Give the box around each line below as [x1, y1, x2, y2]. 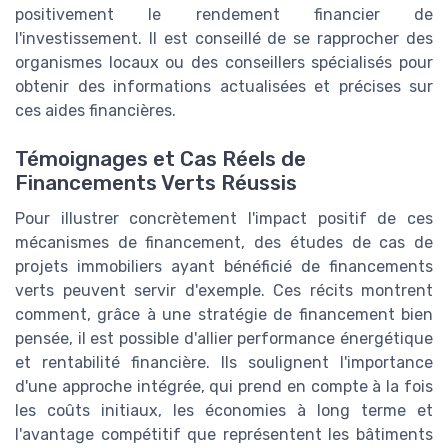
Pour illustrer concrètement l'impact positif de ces [15, 209, 433, 229]
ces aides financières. [15, 100, 176, 120]
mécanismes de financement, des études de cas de [15, 233, 433, 253]
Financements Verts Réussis [15, 171, 297, 196]
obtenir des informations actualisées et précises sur [15, 76, 433, 96]
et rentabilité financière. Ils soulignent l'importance [15, 353, 433, 373]
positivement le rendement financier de [15, 4, 433, 24]
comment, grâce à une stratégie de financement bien [15, 305, 433, 325]
